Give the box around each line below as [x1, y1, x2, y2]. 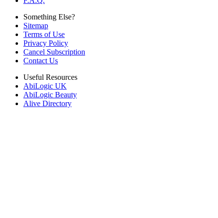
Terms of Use [23, 30, 65, 39]
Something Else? [23, 13, 75, 21]
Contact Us [23, 56, 58, 65]
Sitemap [23, 21, 48, 30]
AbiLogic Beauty [23, 91, 77, 99]
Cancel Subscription [23, 48, 85, 56]
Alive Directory [23, 99, 72, 108]
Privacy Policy [23, 39, 68, 48]
